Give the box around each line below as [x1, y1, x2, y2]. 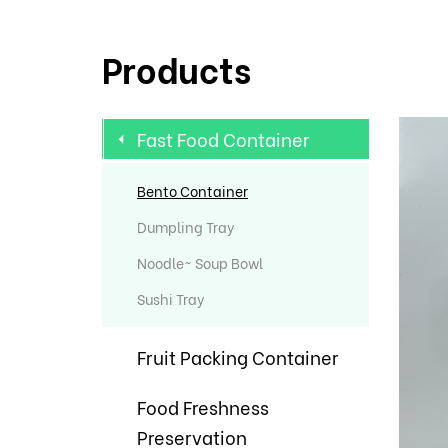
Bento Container [137, 180, 248, 201]
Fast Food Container [137, 125, 309, 152]
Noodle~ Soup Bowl [137, 252, 263, 273]
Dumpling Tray [137, 216, 235, 237]
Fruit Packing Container [137, 343, 338, 370]
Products [102, 42, 251, 93]
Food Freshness [137, 393, 269, 420]
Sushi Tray [137, 288, 205, 309]
